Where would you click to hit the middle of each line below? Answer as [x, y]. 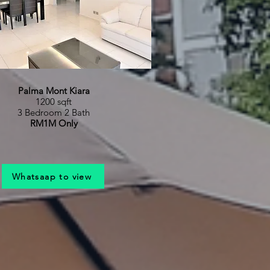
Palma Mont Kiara [54, 91]
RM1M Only [54, 123]
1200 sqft [54, 102]
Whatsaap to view [52, 176]
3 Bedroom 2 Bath [54, 112]
